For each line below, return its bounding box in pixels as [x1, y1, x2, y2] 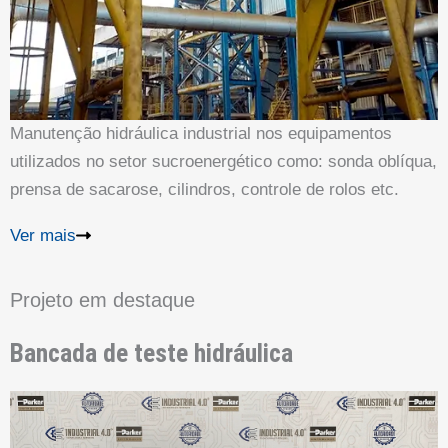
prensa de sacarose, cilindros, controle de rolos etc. [10, 179, 399, 199]
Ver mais [10, 226, 76, 246]
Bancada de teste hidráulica [10, 338, 293, 369]
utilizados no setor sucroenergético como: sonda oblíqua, [10, 151, 437, 171]
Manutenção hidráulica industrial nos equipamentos [10, 123, 392, 143]
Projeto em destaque [10, 289, 195, 312]
